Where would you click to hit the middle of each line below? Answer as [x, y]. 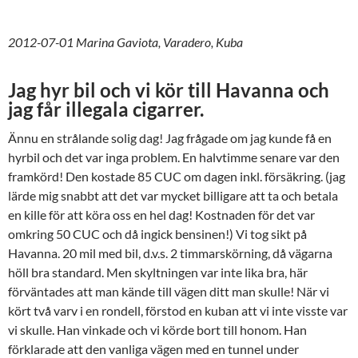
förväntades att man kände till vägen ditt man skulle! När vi [169, 291]
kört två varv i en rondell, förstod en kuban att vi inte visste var [178, 310]
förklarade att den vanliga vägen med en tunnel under [153, 348]
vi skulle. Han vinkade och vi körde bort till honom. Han [157, 329]
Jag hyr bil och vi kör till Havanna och [169, 89]
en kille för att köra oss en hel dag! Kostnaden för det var [161, 214]
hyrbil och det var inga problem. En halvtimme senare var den [174, 157]
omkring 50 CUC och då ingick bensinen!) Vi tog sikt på [157, 233]
